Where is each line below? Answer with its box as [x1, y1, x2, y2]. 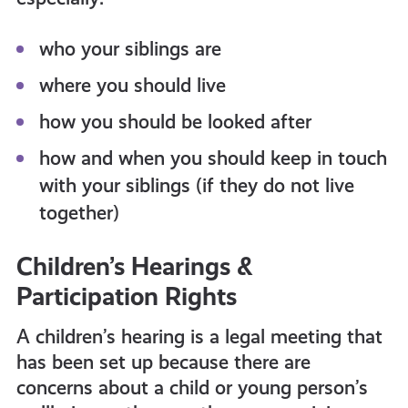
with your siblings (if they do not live [38, 174, 354, 197]
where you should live [38, 74, 226, 97]
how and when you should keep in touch [38, 147, 387, 169]
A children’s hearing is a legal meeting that [15, 325, 382, 348]
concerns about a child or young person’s [15, 376, 368, 399]
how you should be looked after [38, 110, 311, 133]
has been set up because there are [15, 351, 311, 373]
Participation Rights [15, 281, 237, 311]
